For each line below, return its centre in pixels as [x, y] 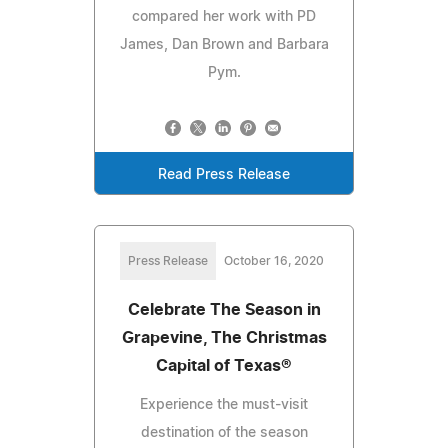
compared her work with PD [224, 16]
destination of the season [224, 432]
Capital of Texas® [224, 365]
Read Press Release [224, 174]
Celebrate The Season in [224, 309]
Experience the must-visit [224, 404]
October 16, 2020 [274, 260]
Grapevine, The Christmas [224, 337]
